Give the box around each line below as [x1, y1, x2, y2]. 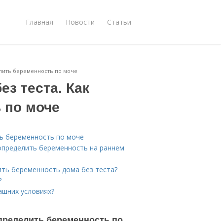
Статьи [107, 17, 131, 27]
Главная [26, 17, 53, 27]
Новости [66, 17, 95, 27]
